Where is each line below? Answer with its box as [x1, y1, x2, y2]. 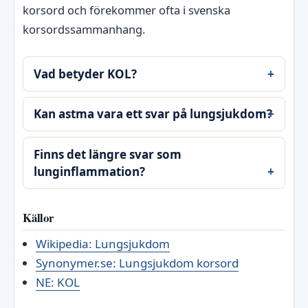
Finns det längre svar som [34, 146, 182, 163]
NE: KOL [35, 274, 80, 290]
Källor [23, 209, 54, 227]
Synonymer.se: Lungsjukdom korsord [35, 254, 239, 271]
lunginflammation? [34, 164, 146, 180]
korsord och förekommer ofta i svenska [23, 1, 230, 18]
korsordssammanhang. [23, 21, 145, 37]
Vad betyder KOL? [34, 65, 137, 82]
